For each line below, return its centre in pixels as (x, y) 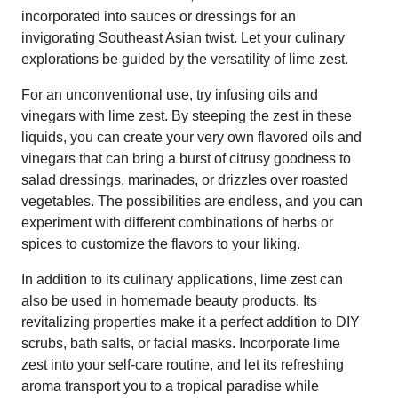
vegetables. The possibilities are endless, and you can (192, 201)
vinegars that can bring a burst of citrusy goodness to (186, 158)
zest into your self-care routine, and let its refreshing (183, 364)
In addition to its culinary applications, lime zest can (182, 279)
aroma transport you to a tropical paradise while (170, 386)
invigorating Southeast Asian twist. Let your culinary (183, 37)
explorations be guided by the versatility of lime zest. (185, 59)
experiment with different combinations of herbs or (177, 222)
